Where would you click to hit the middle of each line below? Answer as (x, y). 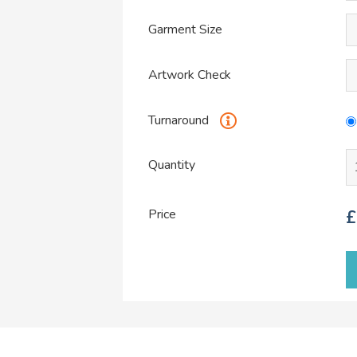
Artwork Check (190, 75)
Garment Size (186, 29)
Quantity (172, 165)
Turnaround (180, 120)
